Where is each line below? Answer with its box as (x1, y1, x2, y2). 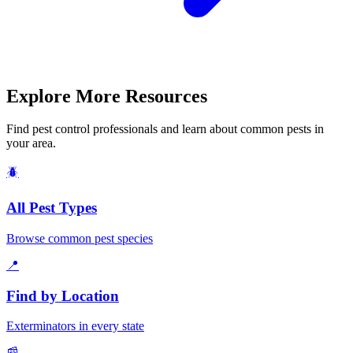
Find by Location (6, 287, 119, 304)
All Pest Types (6, 199, 97, 217)
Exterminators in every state (6, 319, 144, 333)
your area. (6, 136, 56, 150)
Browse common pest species (6, 231, 153, 245)
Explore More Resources (6, 85, 207, 106)
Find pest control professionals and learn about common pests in (6, 122, 324, 136)
